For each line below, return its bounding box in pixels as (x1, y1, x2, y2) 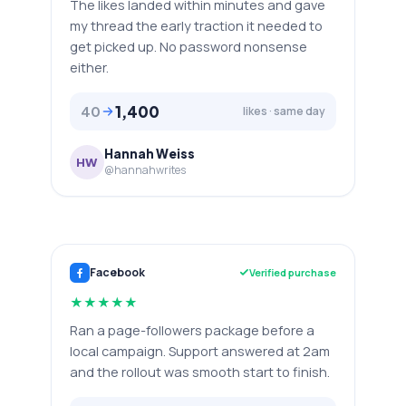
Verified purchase (249, 266, 336, 279)
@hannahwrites (104, 162, 186, 178)
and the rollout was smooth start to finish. (70, 362, 330, 381)
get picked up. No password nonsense (70, 37, 307, 55)
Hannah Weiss (104, 146, 195, 161)
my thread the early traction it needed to (70, 16, 323, 34)
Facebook (90, 265, 145, 280)
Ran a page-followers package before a (70, 321, 314, 339)
